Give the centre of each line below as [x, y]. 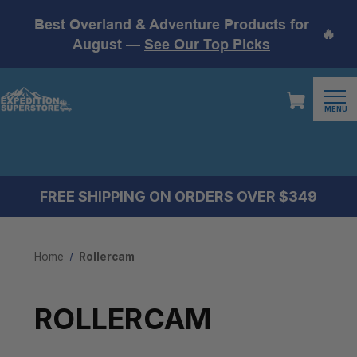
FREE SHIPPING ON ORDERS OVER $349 [178, 196]
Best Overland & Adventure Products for [171, 24]
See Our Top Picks [207, 44]
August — [108, 44]
